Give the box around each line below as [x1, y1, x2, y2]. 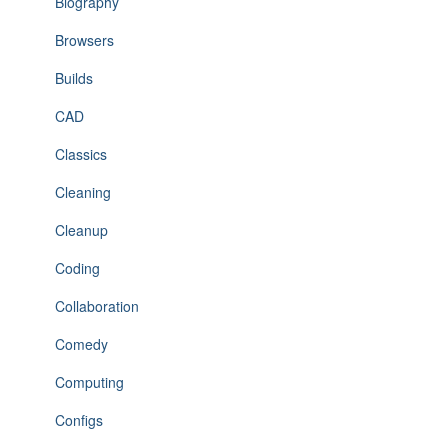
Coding [55, 258, 100, 278]
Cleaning [55, 182, 111, 202]
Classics [55, 144, 107, 164]
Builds [55, 68, 93, 88]
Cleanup [55, 220, 108, 240]
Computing [55, 372, 124, 392]
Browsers [55, 30, 114, 50]
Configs [55, 410, 103, 430]
